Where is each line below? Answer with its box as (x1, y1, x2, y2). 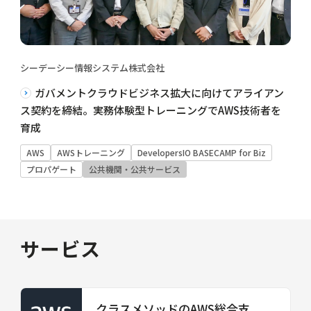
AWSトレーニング (56, 146, 125, 158)
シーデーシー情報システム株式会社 (19, 60, 165, 74)
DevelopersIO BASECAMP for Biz (137, 146, 266, 158)
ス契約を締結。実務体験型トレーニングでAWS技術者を (19, 102, 281, 117)
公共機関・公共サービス (88, 162, 180, 175)
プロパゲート (26, 162, 76, 175)
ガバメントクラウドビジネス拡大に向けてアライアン (34, 85, 284, 100)
